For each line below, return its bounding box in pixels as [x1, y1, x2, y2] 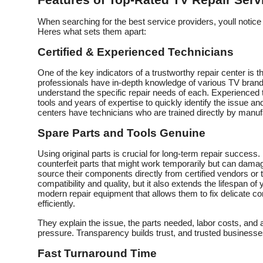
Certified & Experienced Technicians [38, 46, 234, 59]
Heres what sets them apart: [38, 26, 146, 37]
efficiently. [38, 198, 75, 209]
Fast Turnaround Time [38, 247, 157, 260]
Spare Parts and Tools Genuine [38, 127, 205, 140]
